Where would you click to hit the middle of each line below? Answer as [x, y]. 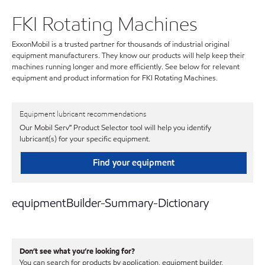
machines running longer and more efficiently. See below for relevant [126, 67]
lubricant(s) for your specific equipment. [85, 139]
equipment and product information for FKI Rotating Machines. [115, 78]
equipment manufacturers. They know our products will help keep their [128, 56]
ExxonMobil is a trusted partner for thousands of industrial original [121, 45]
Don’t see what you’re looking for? [77, 251]
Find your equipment [133, 163]
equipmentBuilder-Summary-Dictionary [110, 203]
